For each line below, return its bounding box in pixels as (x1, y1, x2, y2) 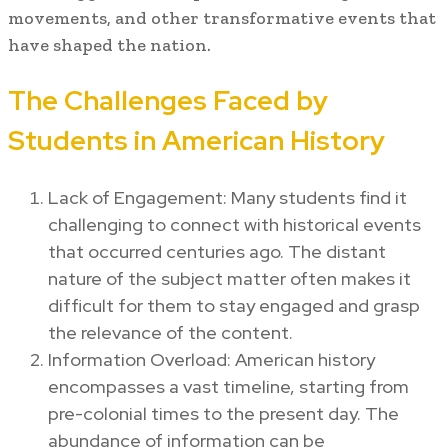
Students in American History (8, 123, 385, 159)
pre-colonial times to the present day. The (48, 401, 399, 425)
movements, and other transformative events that (8, 7, 436, 30)
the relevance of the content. (48, 320, 293, 344)
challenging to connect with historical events (48, 212, 421, 236)
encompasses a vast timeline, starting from (48, 374, 409, 398)
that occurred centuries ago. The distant (48, 239, 386, 263)
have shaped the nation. (8, 34, 211, 57)
